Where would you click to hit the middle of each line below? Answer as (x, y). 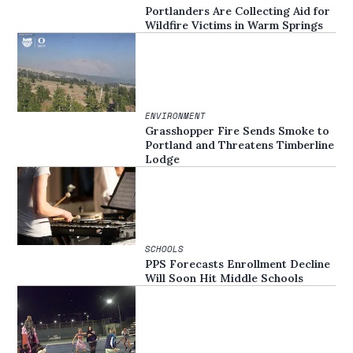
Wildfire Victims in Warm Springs (234, 26)
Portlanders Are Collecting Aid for (238, 11)
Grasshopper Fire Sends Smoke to (238, 130)
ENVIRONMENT (176, 115)
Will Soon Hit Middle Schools (225, 279)
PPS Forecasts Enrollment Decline (238, 264)
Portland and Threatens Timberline (240, 145)
